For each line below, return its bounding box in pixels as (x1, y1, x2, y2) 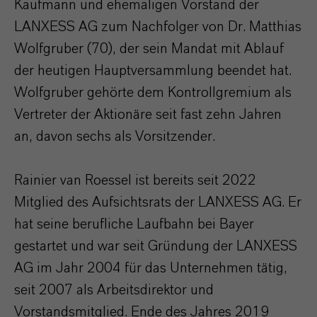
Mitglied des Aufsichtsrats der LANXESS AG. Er (14, 195, 301, 209)
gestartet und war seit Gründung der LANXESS (14, 239, 297, 253)
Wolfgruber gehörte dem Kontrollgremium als (14, 86, 292, 100)
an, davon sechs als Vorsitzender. (14, 129, 219, 144)
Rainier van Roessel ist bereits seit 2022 (14, 173, 256, 188)
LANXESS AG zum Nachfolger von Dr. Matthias (14, 20, 301, 34)
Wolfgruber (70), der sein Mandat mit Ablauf (14, 42, 284, 56)
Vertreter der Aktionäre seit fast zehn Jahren (14, 108, 282, 122)
